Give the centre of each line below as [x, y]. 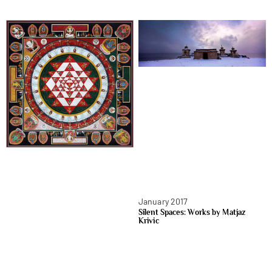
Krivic [149, 220]
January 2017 [163, 201]
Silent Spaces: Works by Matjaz [192, 212]
